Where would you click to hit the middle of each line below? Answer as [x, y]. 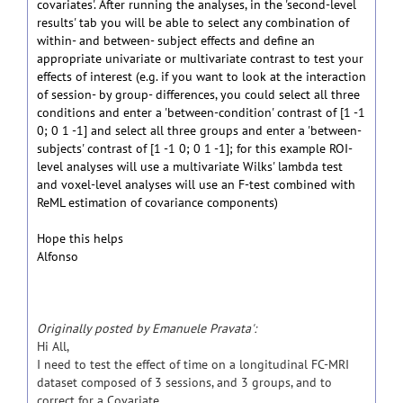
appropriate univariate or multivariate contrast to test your [200, 58]
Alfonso [58, 256]
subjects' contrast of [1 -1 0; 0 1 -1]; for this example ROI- [195, 148]
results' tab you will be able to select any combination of [193, 22]
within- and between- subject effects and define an [176, 40]
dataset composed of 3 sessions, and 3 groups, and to [184, 382]
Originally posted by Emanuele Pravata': [147, 328]
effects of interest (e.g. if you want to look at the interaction [201, 76]
